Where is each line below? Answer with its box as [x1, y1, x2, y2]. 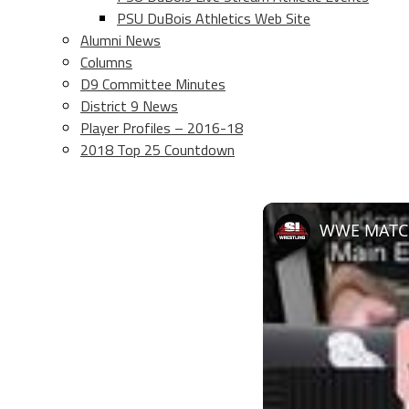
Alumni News [80, 29, 161, 51]
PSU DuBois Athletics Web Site [117, 7, 310, 29]
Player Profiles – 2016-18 [80, 117, 243, 139]
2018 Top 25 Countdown [80, 139, 235, 161]
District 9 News [80, 95, 178, 117]
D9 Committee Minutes [80, 73, 225, 95]
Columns [80, 51, 132, 73]
